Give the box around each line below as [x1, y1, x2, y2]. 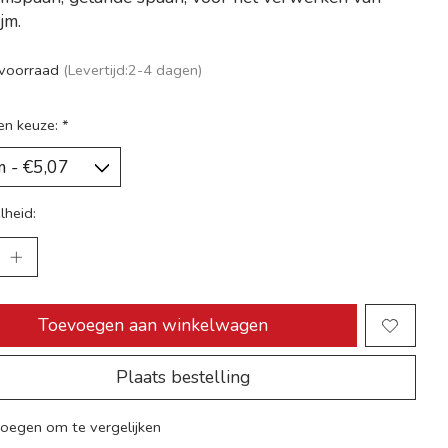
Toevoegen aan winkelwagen [38, 313, 269, 338]
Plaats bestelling [115, 365, 250, 390]
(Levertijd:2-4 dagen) [62, 60, 203, 81]
